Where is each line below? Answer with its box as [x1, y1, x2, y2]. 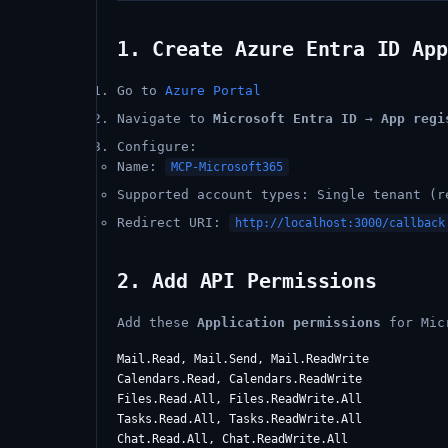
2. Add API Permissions [117, 269, 377, 293]
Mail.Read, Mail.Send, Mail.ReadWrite [117, 352, 369, 366]
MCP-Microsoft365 [171, 160, 283, 174]
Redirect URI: [117, 215, 229, 230]
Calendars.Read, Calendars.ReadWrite [117, 372, 362, 386]
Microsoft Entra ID [213, 111, 357, 126]
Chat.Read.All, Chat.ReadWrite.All [117, 432, 348, 446]
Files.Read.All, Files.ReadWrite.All [117, 392, 362, 406]
